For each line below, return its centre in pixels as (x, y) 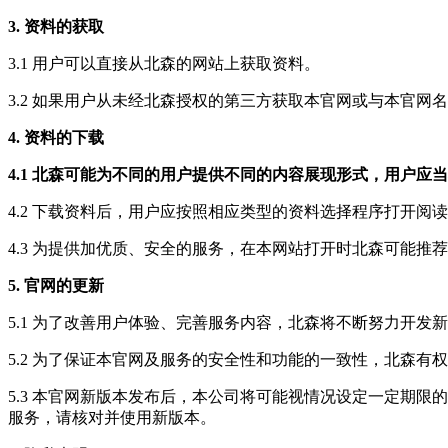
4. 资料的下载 (56, 137)
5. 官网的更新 (56, 285)
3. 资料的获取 (56, 26)
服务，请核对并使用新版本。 (112, 417)
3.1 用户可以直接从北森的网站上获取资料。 (164, 63)
